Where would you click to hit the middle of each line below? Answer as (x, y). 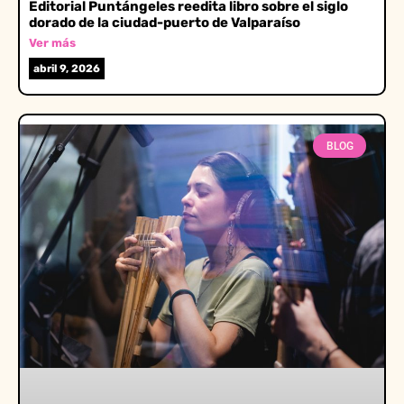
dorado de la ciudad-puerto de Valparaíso (165, 23)
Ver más (52, 43)
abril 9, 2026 (67, 69)
